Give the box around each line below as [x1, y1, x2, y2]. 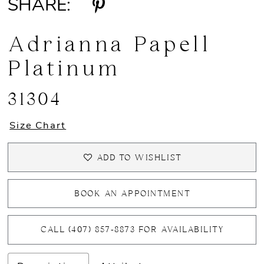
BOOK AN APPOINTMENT [74, 189, 191, 199]
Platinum [8, 58, 121, 81]
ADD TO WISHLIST [96, 153, 182, 163]
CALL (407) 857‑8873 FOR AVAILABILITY [41, 225, 225, 235]
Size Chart [9, 120, 67, 131]
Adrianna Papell [8, 34, 212, 57]
